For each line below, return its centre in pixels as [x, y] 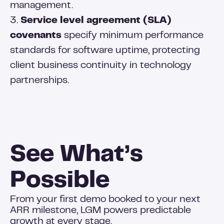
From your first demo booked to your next [105, 200]
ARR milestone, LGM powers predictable [100, 211]
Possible [60, 181]
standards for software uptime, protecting [105, 51]
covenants [36, 36]
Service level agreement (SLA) [96, 21]
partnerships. [39, 81]
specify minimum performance [132, 36]
